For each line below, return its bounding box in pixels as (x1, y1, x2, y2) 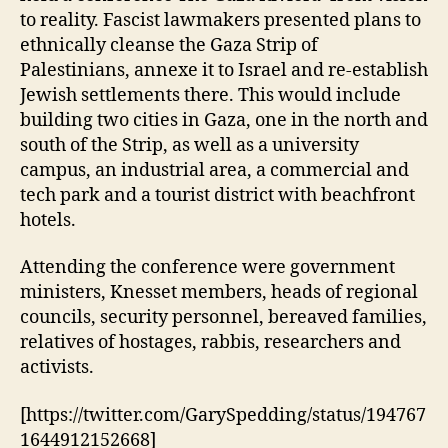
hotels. (20, 208, 76, 232)
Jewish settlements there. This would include (20, 83, 401, 107)
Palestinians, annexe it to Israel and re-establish (20, 58, 428, 82)
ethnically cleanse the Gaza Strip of (20, 33, 318, 57)
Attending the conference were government (20, 256, 395, 280)
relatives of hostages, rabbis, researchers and (20, 331, 401, 355)
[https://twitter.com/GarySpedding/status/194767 (20, 403, 426, 427)
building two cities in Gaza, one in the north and (20, 108, 428, 132)
